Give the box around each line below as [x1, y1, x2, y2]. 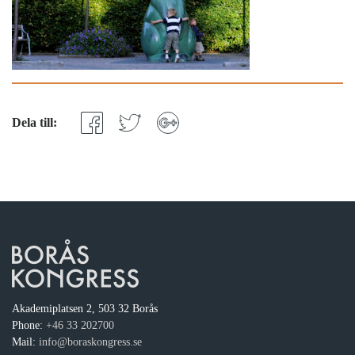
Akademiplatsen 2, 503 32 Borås [12, 303, 158, 315]
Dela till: [12, 116, 57, 129]
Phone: [12, 319, 46, 331]
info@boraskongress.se [39, 336, 142, 348]
